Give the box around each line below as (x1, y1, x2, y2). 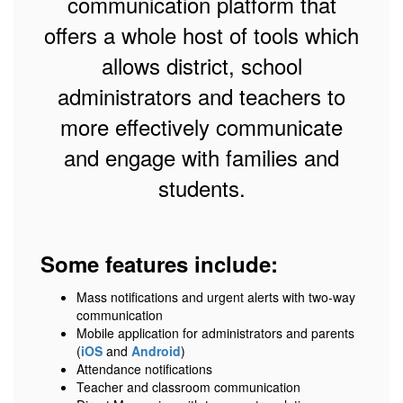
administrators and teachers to (58, 80, 345, 112)
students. (157, 172, 246, 203)
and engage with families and (64, 141, 339, 173)
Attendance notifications (76, 360, 212, 378)
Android (131, 342, 181, 360)
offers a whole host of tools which (44, 19, 359, 50)
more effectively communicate (60, 111, 343, 142)
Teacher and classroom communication (76, 378, 300, 396)
